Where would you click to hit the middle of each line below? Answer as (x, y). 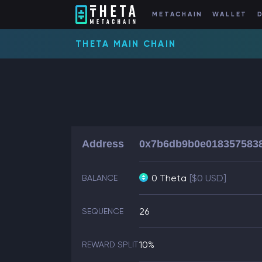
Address (103, 144)
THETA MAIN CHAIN (126, 44)
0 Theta (169, 178)
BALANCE (100, 178)
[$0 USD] (208, 178)
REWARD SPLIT (110, 244)
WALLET (230, 15)
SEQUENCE (103, 211)
